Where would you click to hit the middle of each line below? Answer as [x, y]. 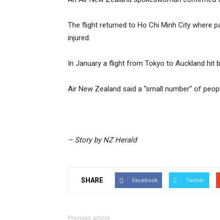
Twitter [195, 180]
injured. [79, 38]
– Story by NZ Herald [102, 140]
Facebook [145, 180]
